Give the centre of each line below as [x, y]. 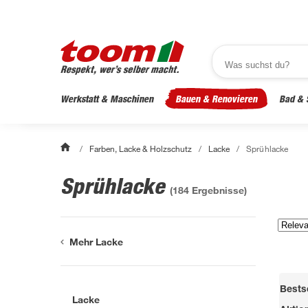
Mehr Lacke [97, 241]
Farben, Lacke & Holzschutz [141, 148]
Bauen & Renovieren [216, 99]
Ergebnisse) [218, 190]
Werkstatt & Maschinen [107, 99]
